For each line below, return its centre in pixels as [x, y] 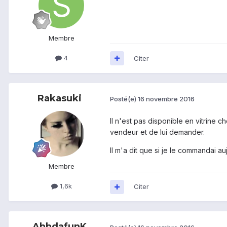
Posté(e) [124, 99]
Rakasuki [59, 98]
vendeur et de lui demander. [158, 132]
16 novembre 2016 [166, 99]
